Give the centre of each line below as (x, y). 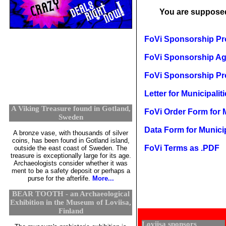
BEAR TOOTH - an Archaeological (71, 193)
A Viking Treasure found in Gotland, (71, 108)
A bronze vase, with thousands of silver (71, 133)
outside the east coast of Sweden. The (71, 148)
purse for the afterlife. (60, 178)
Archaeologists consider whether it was (71, 163)
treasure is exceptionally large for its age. (71, 155)
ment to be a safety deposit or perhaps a (71, 171)
